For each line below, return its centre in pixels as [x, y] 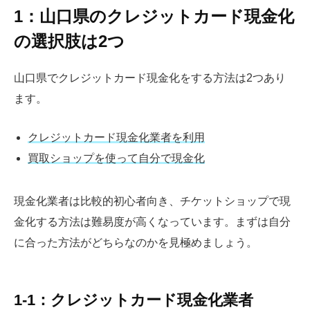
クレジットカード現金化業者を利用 [116, 137]
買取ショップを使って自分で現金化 [116, 158]
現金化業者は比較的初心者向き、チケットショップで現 [152, 201]
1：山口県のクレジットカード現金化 [154, 17]
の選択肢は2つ [69, 42]
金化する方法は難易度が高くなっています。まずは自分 [152, 221]
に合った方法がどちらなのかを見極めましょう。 [136, 242]
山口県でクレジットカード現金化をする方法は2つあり [150, 78]
